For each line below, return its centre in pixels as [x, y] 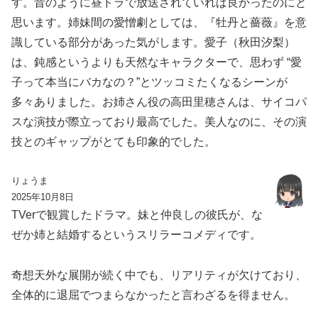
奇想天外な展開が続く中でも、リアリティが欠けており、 [159, 275]
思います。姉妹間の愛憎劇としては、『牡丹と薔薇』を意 [159, 23]
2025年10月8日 [43, 197]
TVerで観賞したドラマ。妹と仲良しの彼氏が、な [137, 214]
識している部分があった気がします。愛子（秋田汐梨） [153, 43]
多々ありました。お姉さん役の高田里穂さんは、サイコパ [159, 102]
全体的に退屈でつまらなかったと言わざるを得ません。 [153, 295]
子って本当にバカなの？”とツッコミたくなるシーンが [149, 82]
